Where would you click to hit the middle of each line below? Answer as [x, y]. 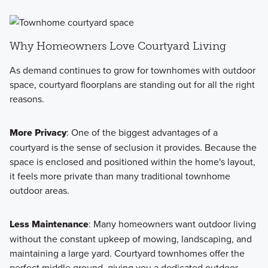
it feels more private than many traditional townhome [120, 176]
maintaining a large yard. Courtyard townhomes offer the [127, 253]
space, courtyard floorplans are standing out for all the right [132, 85]
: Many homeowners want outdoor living [172, 224]
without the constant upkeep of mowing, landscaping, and [130, 239]
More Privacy [38, 133]
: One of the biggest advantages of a [142, 133]
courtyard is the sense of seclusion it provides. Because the [133, 147]
